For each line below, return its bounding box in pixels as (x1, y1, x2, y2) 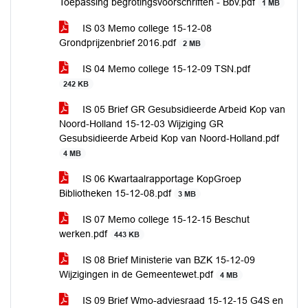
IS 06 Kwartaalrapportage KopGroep (80, 173, 241, 184)
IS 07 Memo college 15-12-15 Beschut (80, 214, 250, 225)
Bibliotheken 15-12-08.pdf (59, 188, 174, 199)
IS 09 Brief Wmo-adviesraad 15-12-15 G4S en (80, 295, 283, 306)
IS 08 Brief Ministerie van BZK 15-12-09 (80, 254, 255, 265)
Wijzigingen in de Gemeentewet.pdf (59, 269, 216, 280)
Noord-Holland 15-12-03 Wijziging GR (59, 118, 223, 129)
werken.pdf (59, 228, 110, 239)
